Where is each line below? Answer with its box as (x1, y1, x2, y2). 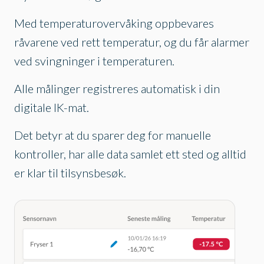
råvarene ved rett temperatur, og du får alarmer (14, 35, 249, 49)
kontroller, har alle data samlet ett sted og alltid (14, 147, 246, 161)
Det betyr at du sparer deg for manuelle (14, 128, 211, 143)
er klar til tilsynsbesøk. (14, 166, 126, 180)
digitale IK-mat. (14, 100, 89, 115)
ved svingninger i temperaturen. (14, 54, 174, 68)
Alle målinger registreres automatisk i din (14, 81, 220, 96)
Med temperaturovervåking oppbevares (14, 16, 214, 31)
